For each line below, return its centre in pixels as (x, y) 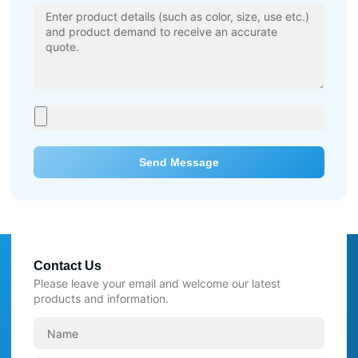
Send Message (179, 162)
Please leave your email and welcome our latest (157, 283)
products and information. (101, 298)
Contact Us (68, 265)
